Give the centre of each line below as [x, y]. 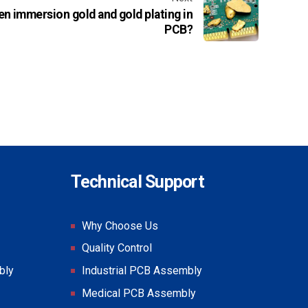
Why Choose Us [120, 225]
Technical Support [137, 181]
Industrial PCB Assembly [142, 271]
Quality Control [117, 248]
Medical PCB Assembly [139, 293]
